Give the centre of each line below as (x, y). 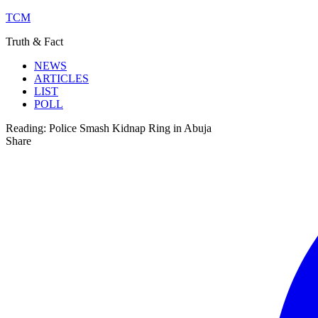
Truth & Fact (34, 42)
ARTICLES (61, 78)
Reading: (26, 128)
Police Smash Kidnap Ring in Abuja (130, 128)
